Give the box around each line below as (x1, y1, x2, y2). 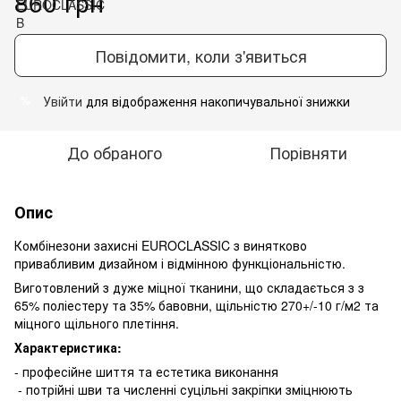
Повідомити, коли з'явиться (94, 43, 307, 67)
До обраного (67, 140, 162, 164)
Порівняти (269, 140, 347, 164)
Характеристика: (14, 337, 122, 356)
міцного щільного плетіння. (14, 313, 179, 332)
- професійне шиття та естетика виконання (14, 362, 278, 380)
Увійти (43, 91, 82, 110)
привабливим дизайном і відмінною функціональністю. (14, 253, 346, 272)
